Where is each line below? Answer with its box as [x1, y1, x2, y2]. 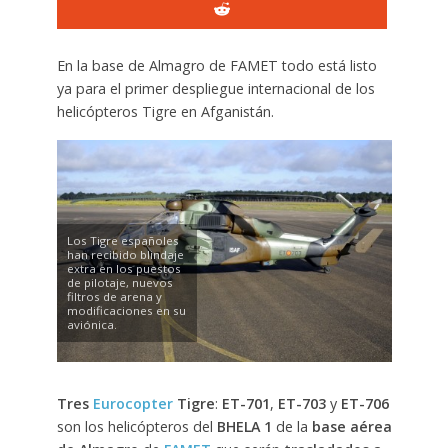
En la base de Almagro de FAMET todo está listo [56, 55, 377, 75]
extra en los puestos [66, 261, 181, 277]
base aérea [311, 417, 392, 437]
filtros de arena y [66, 289, 162, 305]
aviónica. [66, 317, 117, 333]
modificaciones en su [66, 303, 186, 319]
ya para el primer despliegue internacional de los [56, 78, 375, 98]
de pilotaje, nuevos [66, 275, 173, 291]
